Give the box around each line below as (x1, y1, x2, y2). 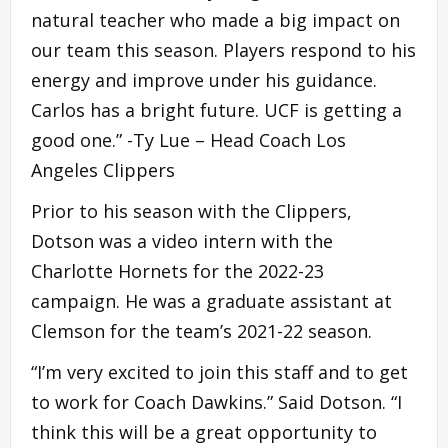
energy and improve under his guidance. (31, 67, 377, 92)
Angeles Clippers (31, 157, 175, 182)
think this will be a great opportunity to (31, 419, 377, 444)
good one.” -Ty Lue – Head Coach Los (31, 127, 346, 152)
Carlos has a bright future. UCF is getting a (31, 97, 402, 122)
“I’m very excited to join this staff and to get (31, 359, 408, 384)
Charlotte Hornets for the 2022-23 (31, 258, 324, 283)
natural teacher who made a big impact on (31, 7, 400, 32)
